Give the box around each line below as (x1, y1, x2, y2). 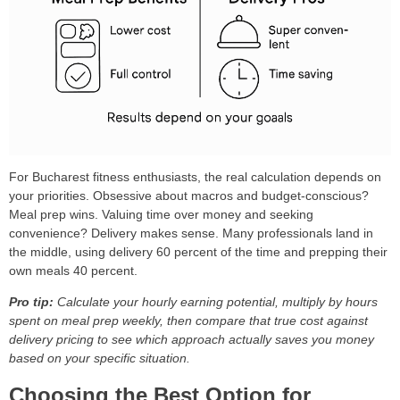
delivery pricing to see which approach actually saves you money (9, 332, 374, 347)
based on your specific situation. (9, 351, 190, 366)
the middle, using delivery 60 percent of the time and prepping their (9, 245, 387, 260)
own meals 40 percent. (9, 263, 137, 279)
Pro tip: (9, 295, 54, 310)
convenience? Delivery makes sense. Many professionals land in (9, 226, 373, 241)
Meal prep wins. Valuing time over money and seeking (9, 207, 313, 222)
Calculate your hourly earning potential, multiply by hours (57, 295, 378, 310)
